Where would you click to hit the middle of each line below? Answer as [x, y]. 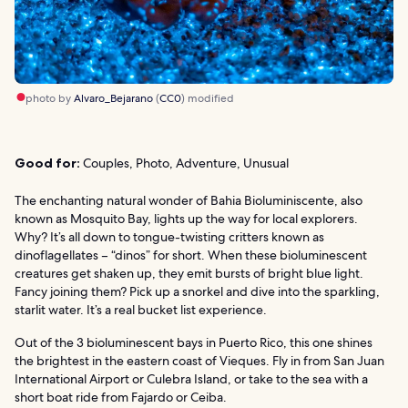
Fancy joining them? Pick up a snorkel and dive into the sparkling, [197, 291]
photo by [50, 98]
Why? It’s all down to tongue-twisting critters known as [169, 236]
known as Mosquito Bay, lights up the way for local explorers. [186, 218]
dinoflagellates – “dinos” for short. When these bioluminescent [191, 255]
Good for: [47, 163]
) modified [208, 98]
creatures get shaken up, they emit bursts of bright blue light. [189, 273]
